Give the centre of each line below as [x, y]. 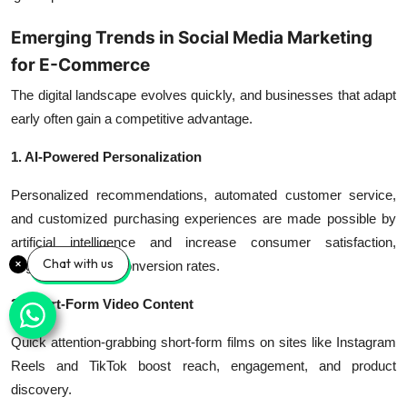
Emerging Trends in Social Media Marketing [192, 38]
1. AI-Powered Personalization [106, 157]
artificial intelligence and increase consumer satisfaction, [203, 242]
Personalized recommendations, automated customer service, [203, 195]
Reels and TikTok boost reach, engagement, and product [203, 366]
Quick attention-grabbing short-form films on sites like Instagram [203, 342]
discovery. [41, 389]
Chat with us [78, 263]
